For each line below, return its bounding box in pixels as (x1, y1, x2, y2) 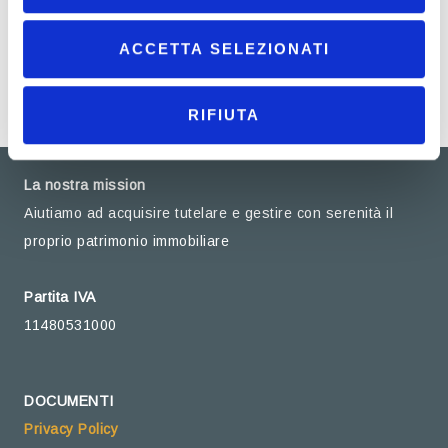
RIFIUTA (188, 105, 260, 123)
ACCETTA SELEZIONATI (118, 40, 330, 58)
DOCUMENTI (24, 393, 114, 410)
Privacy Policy (24, 421, 119, 438)
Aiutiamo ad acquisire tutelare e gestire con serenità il (24, 205, 394, 222)
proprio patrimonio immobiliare (24, 233, 230, 250)
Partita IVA (24, 289, 96, 306)
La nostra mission (24, 177, 146, 194)
